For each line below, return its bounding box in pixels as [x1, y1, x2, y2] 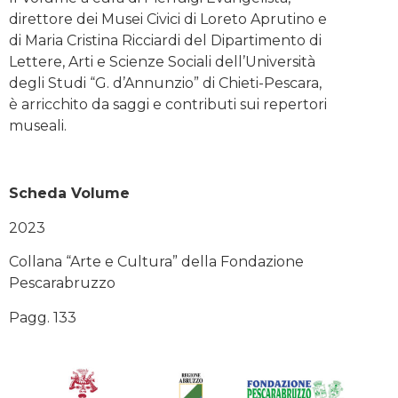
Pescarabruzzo [9, 275, 115, 292]
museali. [9, 116, 67, 134]
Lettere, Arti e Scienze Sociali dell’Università [9, 52, 315, 70]
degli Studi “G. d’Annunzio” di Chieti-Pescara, [9, 74, 322, 92]
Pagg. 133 [9, 308, 76, 326]
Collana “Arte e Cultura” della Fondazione [9, 253, 304, 271]
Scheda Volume [9, 185, 130, 203]
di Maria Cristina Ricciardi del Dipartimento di [9, 31, 322, 49]
